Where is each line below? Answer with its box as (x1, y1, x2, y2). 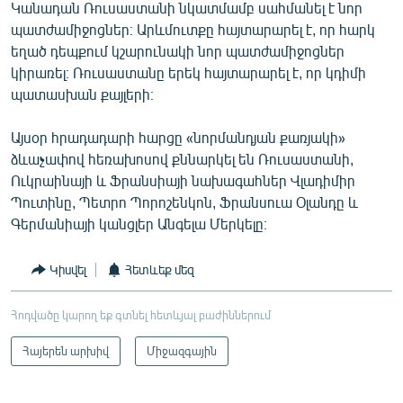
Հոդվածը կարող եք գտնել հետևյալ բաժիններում (11, 307, 271, 322)
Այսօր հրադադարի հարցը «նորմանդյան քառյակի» (11, 128, 345, 146)
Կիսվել (49, 262, 86, 277)
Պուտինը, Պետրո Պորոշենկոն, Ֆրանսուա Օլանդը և (11, 193, 358, 210)
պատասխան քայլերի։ (11, 85, 154, 103)
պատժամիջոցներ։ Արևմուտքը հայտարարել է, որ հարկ (11, 20, 375, 38)
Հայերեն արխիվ (22, 343, 109, 358)
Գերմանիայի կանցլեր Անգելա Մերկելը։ (11, 214, 267, 232)
